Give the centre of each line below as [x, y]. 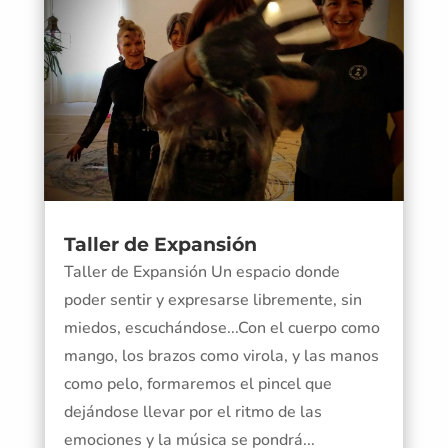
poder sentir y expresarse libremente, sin [212, 299]
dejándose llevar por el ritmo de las [192, 411]
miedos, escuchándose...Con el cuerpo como [221, 327]
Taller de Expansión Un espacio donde [201, 271]
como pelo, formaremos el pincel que [197, 383]
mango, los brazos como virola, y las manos [221, 355]
